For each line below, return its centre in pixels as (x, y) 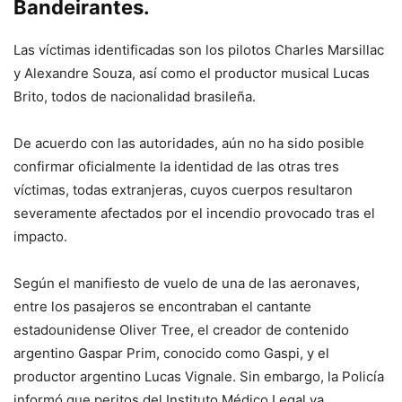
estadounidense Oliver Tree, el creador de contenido (181, 329)
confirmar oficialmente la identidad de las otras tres (176, 166)
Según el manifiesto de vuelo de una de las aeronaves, (187, 283)
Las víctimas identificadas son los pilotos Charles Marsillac (199, 49)
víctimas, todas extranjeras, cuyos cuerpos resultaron (183, 189)
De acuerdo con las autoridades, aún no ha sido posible (189, 143)
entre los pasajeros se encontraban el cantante (162, 306)
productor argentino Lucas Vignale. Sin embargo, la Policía (199, 376)
